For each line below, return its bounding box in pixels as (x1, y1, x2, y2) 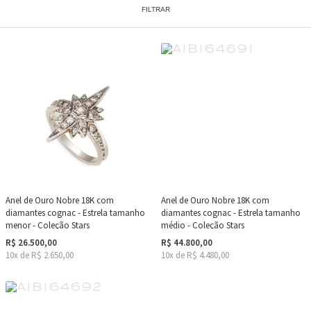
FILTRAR (141, 6, 170, 13)
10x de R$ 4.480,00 (161, 249, 229, 261)
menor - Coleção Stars (6, 219, 90, 231)
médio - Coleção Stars (161, 219, 244, 231)
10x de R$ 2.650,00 (6, 249, 74, 261)
